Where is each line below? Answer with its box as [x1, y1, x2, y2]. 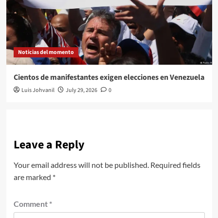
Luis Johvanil [21, 86, 54, 95]
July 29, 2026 [65, 86, 97, 95]
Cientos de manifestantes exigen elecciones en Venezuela [13, 72, 204, 83]
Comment [13, 199, 49, 209]
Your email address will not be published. [13, 160, 149, 170]
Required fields [150, 160, 200, 170]
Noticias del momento [18, 48, 74, 57]
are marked [13, 172, 53, 182]
